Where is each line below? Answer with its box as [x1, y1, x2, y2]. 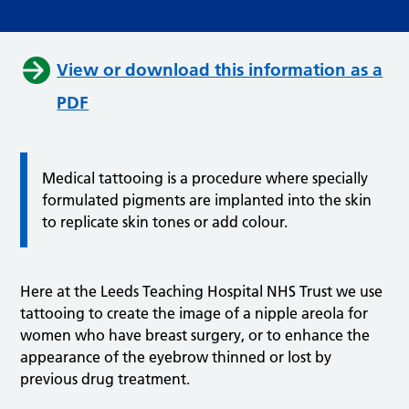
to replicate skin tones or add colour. [42, 213, 288, 232]
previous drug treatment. [20, 370, 191, 389]
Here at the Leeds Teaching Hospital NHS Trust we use [20, 282, 383, 301]
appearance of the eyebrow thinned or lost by [20, 348, 332, 367]
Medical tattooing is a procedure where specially [42, 169, 369, 188]
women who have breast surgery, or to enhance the [20, 326, 371, 345]
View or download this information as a [57, 59, 383, 81]
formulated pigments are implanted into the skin [42, 191, 372, 210]
